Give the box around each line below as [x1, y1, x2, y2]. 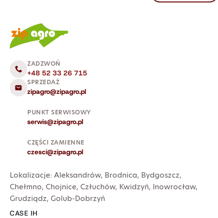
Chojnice [46, 182, 76, 192]
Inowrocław [153, 182, 196, 192]
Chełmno [10, 182, 42, 192]
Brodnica [105, 170, 137, 181]
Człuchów [80, 182, 115, 192]
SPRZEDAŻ [27, 78, 59, 87]
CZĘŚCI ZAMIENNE [27, 138, 85, 147]
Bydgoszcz [141, 170, 180, 181]
